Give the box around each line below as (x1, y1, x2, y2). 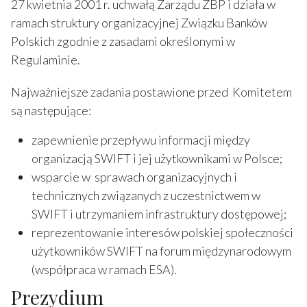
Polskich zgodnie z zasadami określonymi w (11, 33, 235, 49)
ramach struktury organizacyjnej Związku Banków (11, 14, 267, 30)
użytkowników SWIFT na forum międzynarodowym (32, 243, 291, 258)
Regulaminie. (11, 51, 80, 67)
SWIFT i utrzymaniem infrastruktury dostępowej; (32, 206, 286, 221)
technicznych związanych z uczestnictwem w (32, 187, 260, 203)
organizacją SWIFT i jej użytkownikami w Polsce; (32, 150, 282, 166)
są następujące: (11, 102, 91, 118)
